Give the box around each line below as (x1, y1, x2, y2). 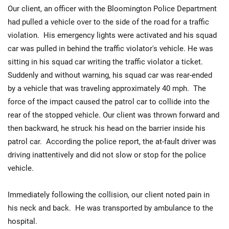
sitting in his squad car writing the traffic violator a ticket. (8, 57, 205, 66)
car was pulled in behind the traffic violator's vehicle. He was (8, 44, 213, 53)
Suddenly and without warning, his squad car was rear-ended (8, 71, 212, 80)
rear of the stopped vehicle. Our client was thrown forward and (8, 110, 219, 120)
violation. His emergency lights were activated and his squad (8, 31, 217, 40)
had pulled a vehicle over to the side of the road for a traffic (8, 17, 209, 27)
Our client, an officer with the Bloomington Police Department (8, 4, 217, 13)
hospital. (8, 217, 37, 226)
